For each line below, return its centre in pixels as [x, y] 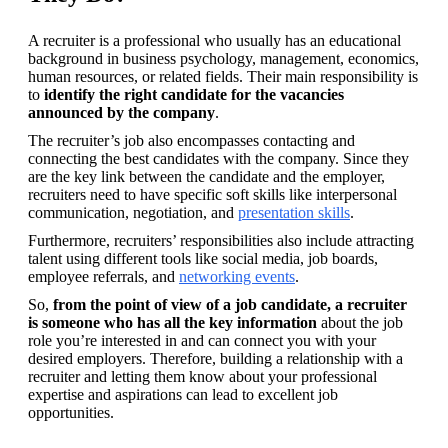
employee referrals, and [103, 277]
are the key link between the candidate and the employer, [206, 177]
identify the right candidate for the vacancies [194, 95]
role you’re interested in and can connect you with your [202, 341]
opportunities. [71, 413]
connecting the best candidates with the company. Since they [218, 159]
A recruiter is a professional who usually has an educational [214, 41]
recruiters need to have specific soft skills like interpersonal [212, 195]
